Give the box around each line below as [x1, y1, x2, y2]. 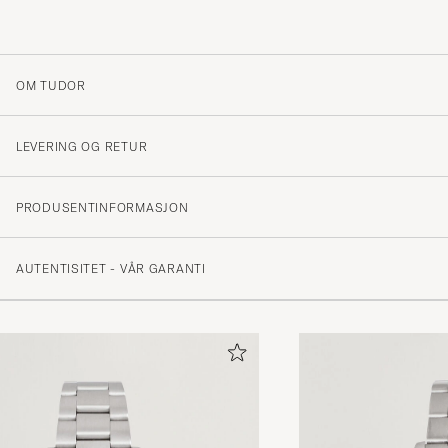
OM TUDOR [16, 77, 86, 93]
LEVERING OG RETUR [16, 138, 148, 154]
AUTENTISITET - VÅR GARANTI [16, 260, 206, 276]
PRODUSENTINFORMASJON [16, 199, 189, 215]
